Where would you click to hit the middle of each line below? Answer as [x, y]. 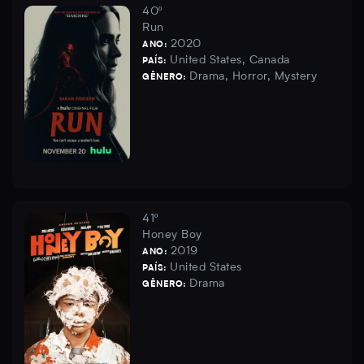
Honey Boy [172, 235]
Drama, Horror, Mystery [253, 77]
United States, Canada [230, 61]
